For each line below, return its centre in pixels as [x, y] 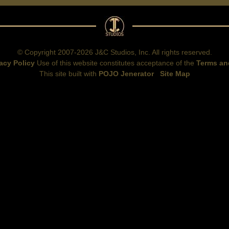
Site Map [175, 74]
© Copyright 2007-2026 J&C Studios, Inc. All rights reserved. [114, 52]
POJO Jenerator [126, 74]
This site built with [69, 74]
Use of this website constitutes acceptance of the [117, 63]
